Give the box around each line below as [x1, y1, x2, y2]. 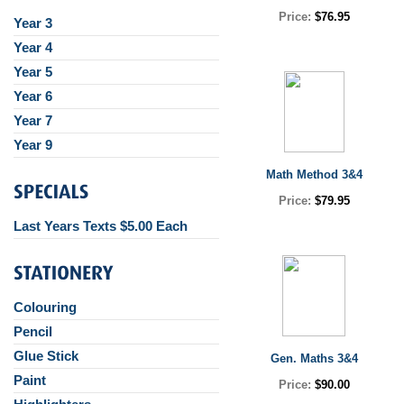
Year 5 [14, 64, 52, 79]
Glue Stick [14, 348, 78, 363]
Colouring [14, 299, 77, 315]
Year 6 [14, 88, 52, 104]
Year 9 [14, 137, 52, 152]
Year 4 [14, 40, 52, 55]
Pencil [14, 324, 52, 339]
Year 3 [14, 15, 52, 31]
